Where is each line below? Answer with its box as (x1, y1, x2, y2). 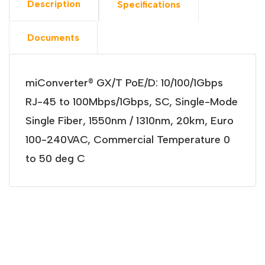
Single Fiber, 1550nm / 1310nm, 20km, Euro (25, 114, 234, 127)
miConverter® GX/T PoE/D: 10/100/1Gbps (25, 76, 223, 89)
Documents (27, 32, 79, 43)
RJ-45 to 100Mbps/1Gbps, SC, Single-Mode (25, 95, 238, 108)
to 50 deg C (25, 151, 85, 165)
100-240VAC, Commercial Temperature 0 (25, 132, 230, 146)
